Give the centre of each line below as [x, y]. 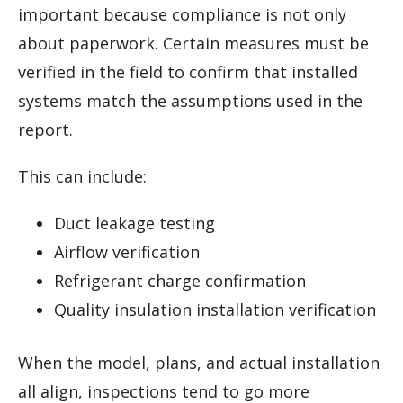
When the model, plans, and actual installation [199, 363]
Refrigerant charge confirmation [180, 281]
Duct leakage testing [134, 224]
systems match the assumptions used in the [190, 101]
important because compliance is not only [182, 15]
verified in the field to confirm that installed [188, 72]
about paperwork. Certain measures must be [193, 44]
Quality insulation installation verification [215, 310]
